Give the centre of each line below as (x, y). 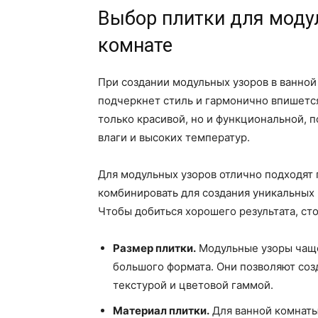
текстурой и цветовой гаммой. (193, 285)
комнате (135, 46)
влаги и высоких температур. (174, 138)
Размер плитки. (154, 248)
